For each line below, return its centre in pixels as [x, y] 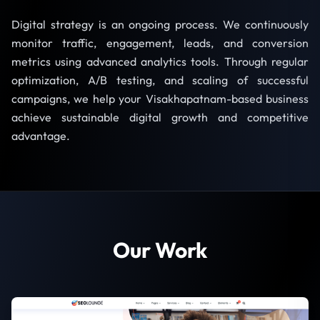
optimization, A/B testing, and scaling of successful [160, 80]
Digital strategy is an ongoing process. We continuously [160, 25]
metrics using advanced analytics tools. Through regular [160, 62]
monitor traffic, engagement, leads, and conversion [160, 43]
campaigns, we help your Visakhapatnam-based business [160, 99]
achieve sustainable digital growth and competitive [160, 117]
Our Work [160, 250]
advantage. [41, 136]
